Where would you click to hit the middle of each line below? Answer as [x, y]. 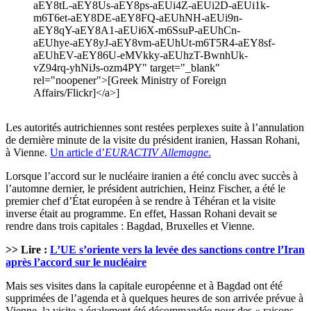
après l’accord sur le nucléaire [76, 262]
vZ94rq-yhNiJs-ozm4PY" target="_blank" [127, 68]
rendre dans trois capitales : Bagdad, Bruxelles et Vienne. [130, 226]
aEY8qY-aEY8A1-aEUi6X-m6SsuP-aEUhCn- [137, 31]
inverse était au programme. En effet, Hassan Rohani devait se [141, 214]
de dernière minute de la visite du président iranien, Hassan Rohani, [153, 140]
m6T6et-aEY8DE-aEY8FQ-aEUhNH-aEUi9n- [138, 18]
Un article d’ [77, 153]
